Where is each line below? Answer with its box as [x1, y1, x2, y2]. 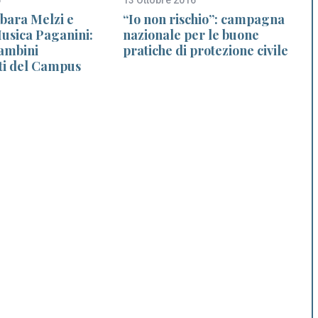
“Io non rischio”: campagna [123, 10, 285, 28]
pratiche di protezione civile [123, 41, 288, 59]
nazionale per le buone [123, 26, 259, 43]
